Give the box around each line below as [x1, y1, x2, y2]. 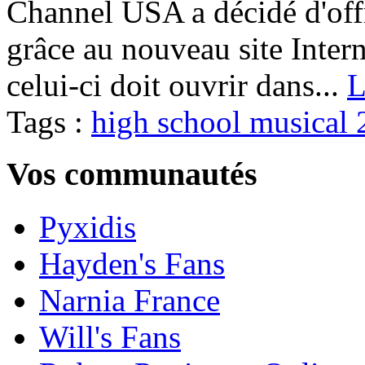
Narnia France [39, 283, 220, 319]
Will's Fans [39, 319, 181, 355]
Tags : [7, 103, 91, 139]
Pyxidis [39, 209, 136, 245]
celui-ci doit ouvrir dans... [7, 67, 347, 103]
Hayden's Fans [39, 246, 225, 282]
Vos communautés [7, 156, 257, 193]
